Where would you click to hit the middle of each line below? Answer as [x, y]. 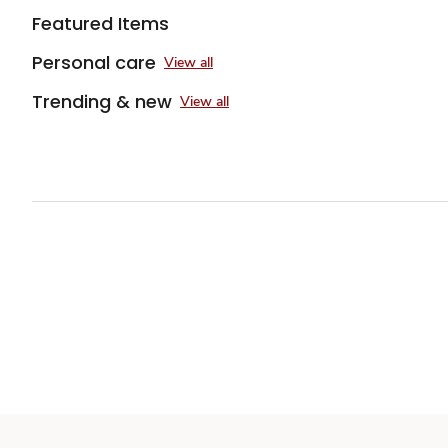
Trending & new [102, 101]
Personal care [94, 62]
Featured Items [100, 23]
